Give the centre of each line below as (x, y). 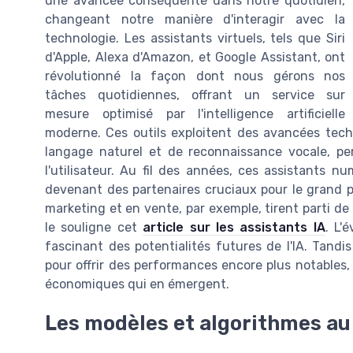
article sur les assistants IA (234, 227)
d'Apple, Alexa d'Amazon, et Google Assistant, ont (195, 57)
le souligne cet (94, 227)
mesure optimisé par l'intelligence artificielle (195, 113)
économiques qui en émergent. (137, 284)
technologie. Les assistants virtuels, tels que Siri (195, 38)
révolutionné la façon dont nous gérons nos (195, 76)
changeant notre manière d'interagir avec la (195, 19)
